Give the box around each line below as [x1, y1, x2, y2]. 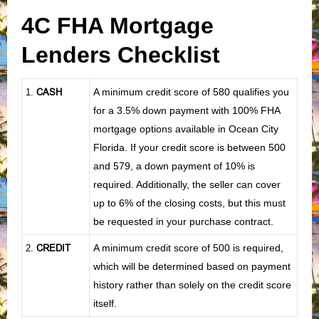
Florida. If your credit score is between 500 [93, 141, 286, 153]
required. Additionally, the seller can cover [93, 178, 281, 190]
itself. [93, 297, 117, 309]
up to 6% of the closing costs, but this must [93, 197, 286, 209]
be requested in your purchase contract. [93, 215, 273, 227]
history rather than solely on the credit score [93, 278, 291, 291]
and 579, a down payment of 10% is [93, 159, 255, 172]
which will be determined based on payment [93, 260, 291, 272]
